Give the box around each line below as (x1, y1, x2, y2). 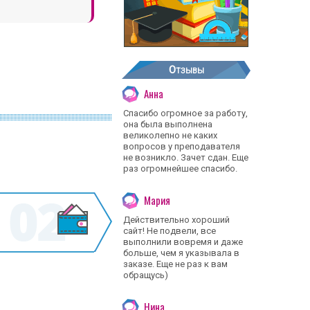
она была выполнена (123, 119, 212, 129)
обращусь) (123, 270, 168, 280)
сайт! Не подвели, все (123, 226, 216, 236)
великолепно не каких (123, 130, 217, 140)
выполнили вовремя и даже (123, 237, 243, 247)
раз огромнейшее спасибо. (123, 163, 237, 174)
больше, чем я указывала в (123, 248, 239, 258)
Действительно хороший (123, 215, 230, 225)
